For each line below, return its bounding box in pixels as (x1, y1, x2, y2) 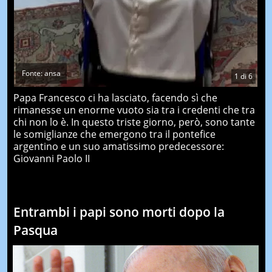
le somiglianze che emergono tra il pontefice (13, 127, 216, 141)
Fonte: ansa (21, 68, 61, 78)
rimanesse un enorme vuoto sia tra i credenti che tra (13, 103, 255, 117)
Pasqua (13, 222, 58, 239)
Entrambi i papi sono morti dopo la (13, 203, 225, 220)
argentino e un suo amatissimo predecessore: (13, 140, 224, 153)
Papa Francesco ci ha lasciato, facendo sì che (13, 91, 217, 104)
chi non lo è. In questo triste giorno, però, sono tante (13, 115, 255, 129)
